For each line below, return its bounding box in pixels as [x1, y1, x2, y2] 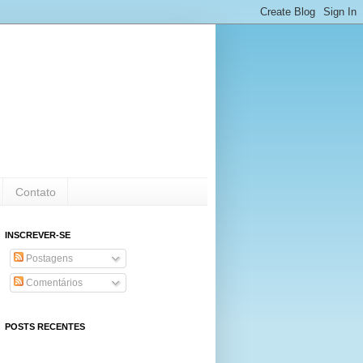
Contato [15, 185, 56, 199]
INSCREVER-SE [5, 230, 70, 241]
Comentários [23, 277, 83, 289]
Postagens [23, 253, 73, 265]
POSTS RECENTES [5, 322, 85, 332]
